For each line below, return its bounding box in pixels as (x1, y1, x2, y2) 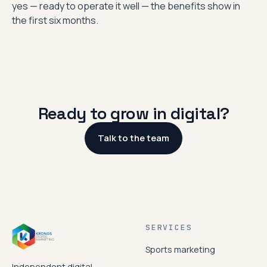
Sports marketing (145, 244, 215, 255)
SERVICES (145, 222, 193, 232)
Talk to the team (98, 132, 169, 144)
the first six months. (12, 14, 98, 27)
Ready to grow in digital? (38, 103, 229, 124)
